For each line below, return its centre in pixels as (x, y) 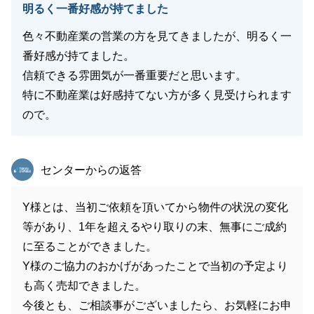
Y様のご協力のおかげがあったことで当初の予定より (155, 266)
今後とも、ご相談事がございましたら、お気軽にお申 (157, 305)
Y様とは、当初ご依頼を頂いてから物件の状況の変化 (155, 207)
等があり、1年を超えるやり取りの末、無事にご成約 (155, 227)
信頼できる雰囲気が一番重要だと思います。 (135, 75)
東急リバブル (72, 164)
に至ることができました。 (90, 246)
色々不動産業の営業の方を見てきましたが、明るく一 (157, 36)
